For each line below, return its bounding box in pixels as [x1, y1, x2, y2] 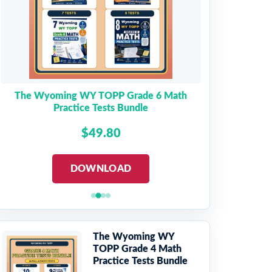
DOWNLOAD [70, 164, 132, 174]
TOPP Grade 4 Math [93, 244, 182, 254]
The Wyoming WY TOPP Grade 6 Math [15, 91, 187, 101]
